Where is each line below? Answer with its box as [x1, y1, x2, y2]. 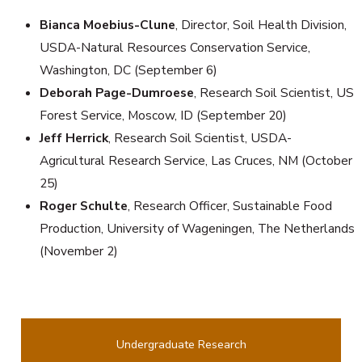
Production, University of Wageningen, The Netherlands [39, 219, 355, 238]
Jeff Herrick [39, 128, 108, 147]
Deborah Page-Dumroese [39, 83, 194, 102]
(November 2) [39, 242, 118, 260]
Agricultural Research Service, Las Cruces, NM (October [39, 151, 352, 170]
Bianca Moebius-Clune [39, 15, 175, 34]
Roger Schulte [39, 196, 128, 215]
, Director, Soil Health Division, [175, 15, 347, 34]
